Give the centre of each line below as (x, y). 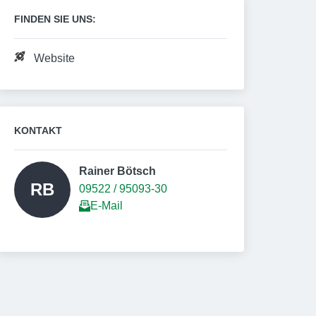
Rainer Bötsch (119, 171)
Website (54, 58)
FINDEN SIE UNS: (55, 19)
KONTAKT (38, 130)
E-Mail (107, 206)
